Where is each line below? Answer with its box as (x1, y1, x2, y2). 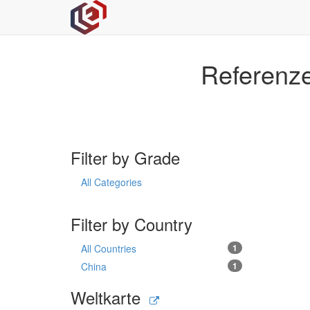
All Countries (81, 241, 136, 255)
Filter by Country (71, 212, 192, 236)
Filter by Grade (71, 145, 180, 170)
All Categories (81, 175, 142, 189)
